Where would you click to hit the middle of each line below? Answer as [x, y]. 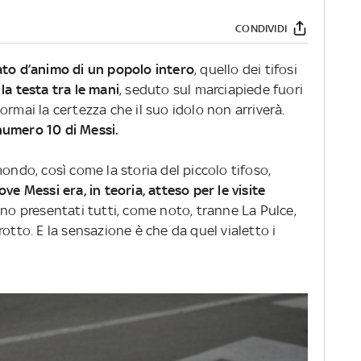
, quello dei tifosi [246, 70]
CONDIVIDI [261, 28]
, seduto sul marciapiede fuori [211, 90]
